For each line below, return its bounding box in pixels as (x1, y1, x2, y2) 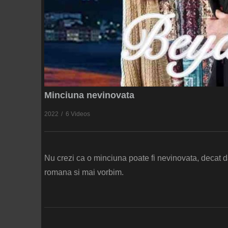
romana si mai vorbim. (44, 167, 124, 177)
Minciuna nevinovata (44, 90, 134, 100)
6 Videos (66, 110, 90, 118)
